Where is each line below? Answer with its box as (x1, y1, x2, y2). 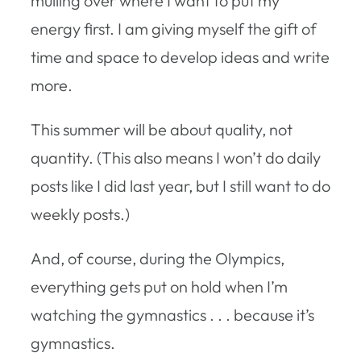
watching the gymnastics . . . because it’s (31, 304, 314, 325)
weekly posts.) (31, 203, 130, 224)
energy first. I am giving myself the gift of (31, 18, 317, 39)
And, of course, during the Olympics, (31, 247, 284, 268)
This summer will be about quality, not (31, 118, 293, 139)
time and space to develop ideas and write (31, 46, 330, 67)
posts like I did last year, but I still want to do (31, 175, 330, 196)
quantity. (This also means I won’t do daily (31, 147, 321, 168)
